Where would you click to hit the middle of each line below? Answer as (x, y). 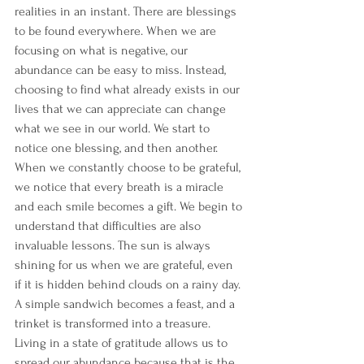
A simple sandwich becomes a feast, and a (126, 303)
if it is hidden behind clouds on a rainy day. (129, 284)
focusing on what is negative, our (103, 50)
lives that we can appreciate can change (122, 108)
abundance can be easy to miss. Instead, (122, 69)
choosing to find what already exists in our (129, 89)
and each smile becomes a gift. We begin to (130, 206)
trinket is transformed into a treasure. (114, 323)
